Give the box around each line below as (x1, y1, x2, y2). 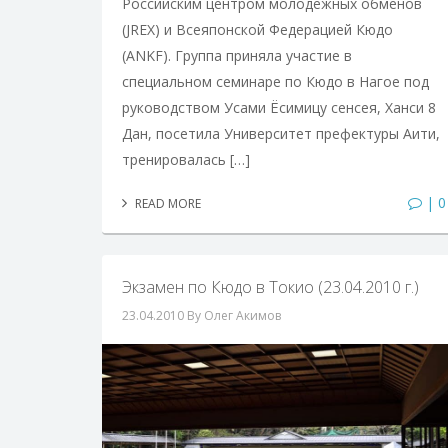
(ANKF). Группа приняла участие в (122, 46, 352, 66)
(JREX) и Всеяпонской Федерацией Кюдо (122, 20, 393, 40)
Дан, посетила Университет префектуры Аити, (122, 124, 440, 144)
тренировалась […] (122, 150, 250, 170)
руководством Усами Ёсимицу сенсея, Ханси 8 (122, 98, 436, 118)
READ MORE (132, 195, 201, 213)
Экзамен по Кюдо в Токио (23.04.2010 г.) (122, 276, 419, 299)
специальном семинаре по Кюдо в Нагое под (122, 72, 429, 92)
